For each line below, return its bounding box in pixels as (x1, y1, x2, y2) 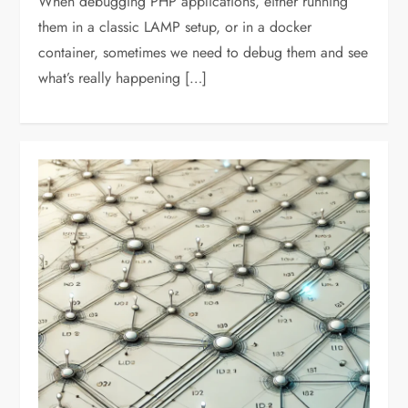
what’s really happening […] (38, 67, 208, 89)
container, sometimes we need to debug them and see (38, 42, 369, 64)
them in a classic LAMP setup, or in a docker (38, 16, 312, 38)
